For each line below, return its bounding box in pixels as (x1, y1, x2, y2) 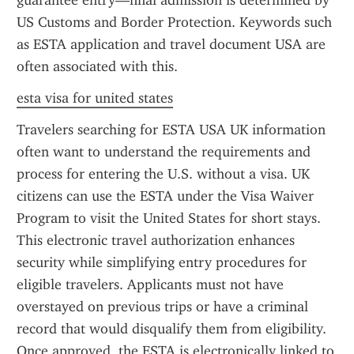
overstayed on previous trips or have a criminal (17, 298, 308, 315)
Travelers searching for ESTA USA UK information (17, 121, 326, 138)
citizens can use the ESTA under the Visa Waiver (17, 187, 314, 205)
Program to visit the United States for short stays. (17, 209, 321, 227)
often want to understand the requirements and (17, 143, 311, 160)
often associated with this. (17, 58, 178, 75)
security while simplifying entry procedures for (17, 254, 307, 271)
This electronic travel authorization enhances (17, 232, 295, 249)
